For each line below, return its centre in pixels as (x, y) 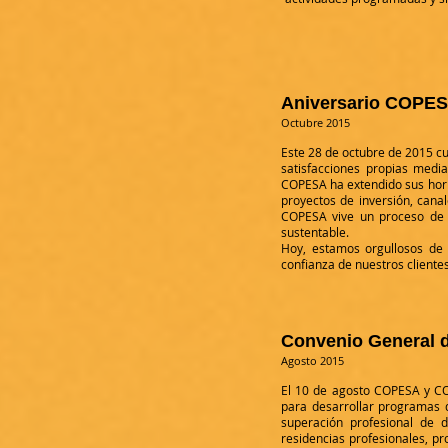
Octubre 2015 (317, 122)
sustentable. (315, 232)
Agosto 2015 (314, 360)
